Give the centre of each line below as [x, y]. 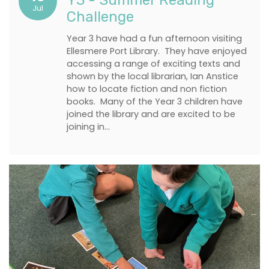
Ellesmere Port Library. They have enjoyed [157, 51]
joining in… [88, 127]
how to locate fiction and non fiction [147, 89]
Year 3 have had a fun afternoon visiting [154, 38]
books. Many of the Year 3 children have [155, 101]
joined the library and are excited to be [151, 114]
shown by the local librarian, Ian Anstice [153, 76]
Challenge [100, 17]
